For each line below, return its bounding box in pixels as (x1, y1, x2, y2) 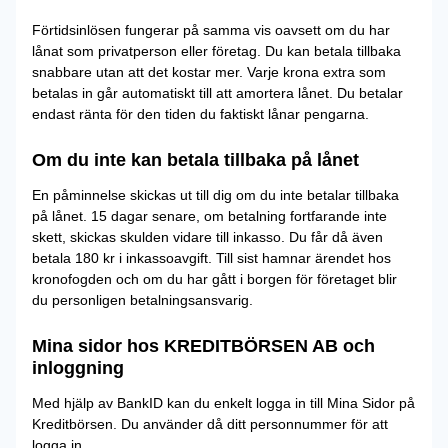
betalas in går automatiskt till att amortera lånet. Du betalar (32, 85, 403, 101)
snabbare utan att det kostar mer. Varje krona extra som (32, 64, 386, 80)
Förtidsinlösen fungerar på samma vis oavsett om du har (32, 22, 390, 38)
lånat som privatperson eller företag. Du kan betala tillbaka (32, 43, 401, 59)
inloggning (32, 358, 124, 378)
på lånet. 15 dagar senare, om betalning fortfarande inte (32, 208, 387, 224)
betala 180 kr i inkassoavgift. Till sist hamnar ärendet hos (32, 250, 391, 266)
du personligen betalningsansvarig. (32, 292, 253, 308)
